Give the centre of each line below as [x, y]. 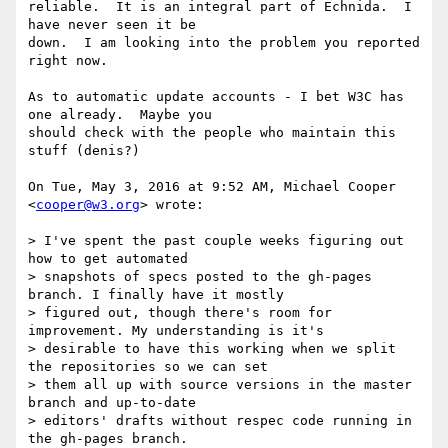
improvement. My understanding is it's [176, 331]
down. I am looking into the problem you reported [224, 43]
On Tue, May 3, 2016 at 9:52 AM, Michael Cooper [212, 187]
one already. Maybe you [120, 115]
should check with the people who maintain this [212, 133]
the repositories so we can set [148, 367]
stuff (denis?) [84, 151]
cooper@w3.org [88, 205]
